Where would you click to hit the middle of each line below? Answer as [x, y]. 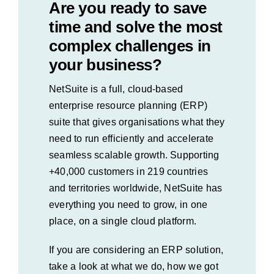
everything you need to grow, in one [128, 205]
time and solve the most [136, 27]
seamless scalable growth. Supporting [134, 155]
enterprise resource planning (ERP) [128, 106]
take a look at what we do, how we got [134, 266]
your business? [106, 65]
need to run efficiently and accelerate [131, 139]
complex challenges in [130, 46]
